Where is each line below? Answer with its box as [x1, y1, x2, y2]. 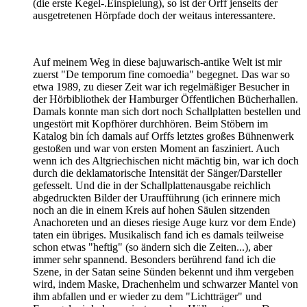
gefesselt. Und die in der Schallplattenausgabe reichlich [33, 179, 271, 191]
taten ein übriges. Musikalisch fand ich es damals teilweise [33, 228, 284, 241]
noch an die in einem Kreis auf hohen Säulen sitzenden [33, 204, 270, 216]
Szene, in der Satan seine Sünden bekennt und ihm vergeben [33, 265, 294, 278]
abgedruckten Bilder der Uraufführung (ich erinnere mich [33, 191, 280, 204]
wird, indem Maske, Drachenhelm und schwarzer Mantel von [33, 278, 298, 290]
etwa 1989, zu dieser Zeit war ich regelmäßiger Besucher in [33, 80, 290, 93]
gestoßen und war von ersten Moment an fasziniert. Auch [33, 142, 280, 154]
